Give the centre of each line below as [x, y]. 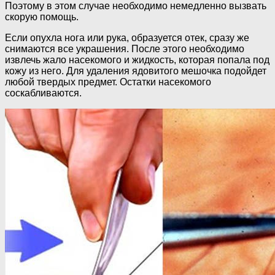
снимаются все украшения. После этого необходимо [125, 49]
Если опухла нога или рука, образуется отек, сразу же [127, 38]
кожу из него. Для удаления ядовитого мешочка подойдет [136, 71]
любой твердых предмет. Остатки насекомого [108, 82]
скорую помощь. [42, 17]
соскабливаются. [43, 93]
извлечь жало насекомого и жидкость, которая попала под [137, 60]
